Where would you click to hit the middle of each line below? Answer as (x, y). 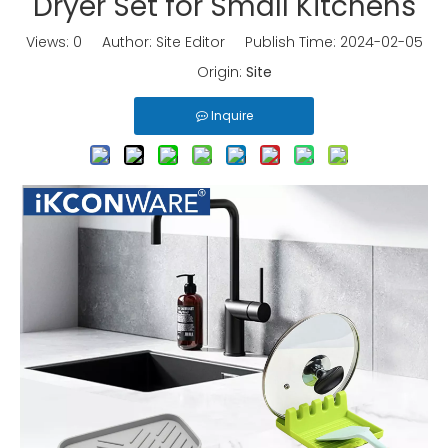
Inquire (231, 115)
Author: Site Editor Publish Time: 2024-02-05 (252, 42)
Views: (49, 42)
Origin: (211, 72)
